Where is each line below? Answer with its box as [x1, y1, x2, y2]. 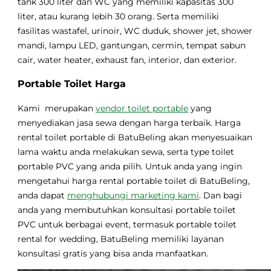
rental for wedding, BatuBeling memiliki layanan [18, 234, 224, 244]
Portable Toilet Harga [18, 78, 126, 90]
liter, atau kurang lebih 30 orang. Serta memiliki [18, 11, 220, 22]
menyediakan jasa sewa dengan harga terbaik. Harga [18, 118, 241, 128]
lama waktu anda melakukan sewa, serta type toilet [18, 147, 235, 157]
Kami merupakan [18, 103, 96, 114]
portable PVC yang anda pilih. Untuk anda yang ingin [18, 162, 243, 172]
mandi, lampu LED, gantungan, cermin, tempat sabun [18, 41, 246, 51]
